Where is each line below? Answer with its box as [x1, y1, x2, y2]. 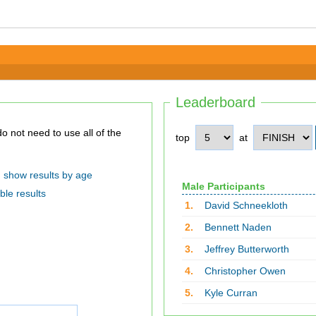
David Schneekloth [204, 200, 288, 211]
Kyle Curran [204, 287, 257, 298]
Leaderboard [176, 95, 255, 110]
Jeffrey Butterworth [204, 243, 289, 255]
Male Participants [181, 181, 265, 192]
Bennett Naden [204, 221, 272, 233]
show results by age [3, 169, 92, 181]
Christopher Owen [204, 265, 286, 276]
